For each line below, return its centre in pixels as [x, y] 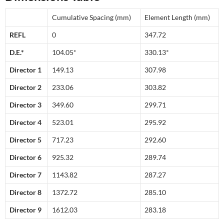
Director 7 [25, 175]
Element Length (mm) [177, 17]
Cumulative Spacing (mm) [91, 17]
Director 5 [25, 140]
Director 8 [25, 192]
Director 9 [25, 210]
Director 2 [25, 87]
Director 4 [25, 122]
